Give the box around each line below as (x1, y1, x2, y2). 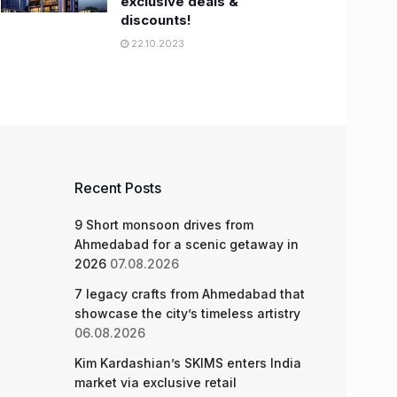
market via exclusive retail (74, 375, 237, 390)
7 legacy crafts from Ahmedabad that (74, 286, 305, 301)
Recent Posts (74, 179, 161, 197)
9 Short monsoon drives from (74, 217, 253, 232)
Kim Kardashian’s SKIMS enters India (74, 355, 301, 370)
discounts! (121, 12, 191, 28)
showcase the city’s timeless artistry (74, 306, 300, 321)
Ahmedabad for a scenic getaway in (74, 237, 299, 252)
